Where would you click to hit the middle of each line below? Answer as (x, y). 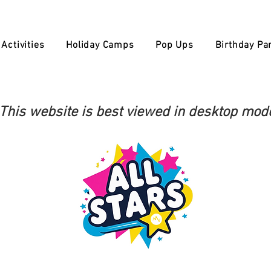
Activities (23, 45)
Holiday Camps (100, 45)
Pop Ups (175, 45)
